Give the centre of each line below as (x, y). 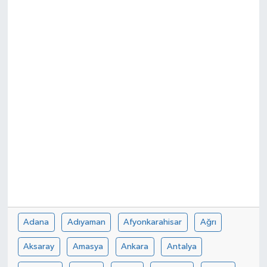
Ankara (135, 246)
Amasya (88, 246)
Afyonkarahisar (153, 222)
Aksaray (39, 246)
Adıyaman (86, 222)
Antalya (181, 246)
